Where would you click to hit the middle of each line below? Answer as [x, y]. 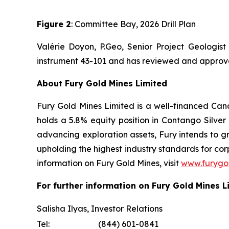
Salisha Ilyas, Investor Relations [100, 208]
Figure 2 [54, 24]
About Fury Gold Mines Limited [102, 83]
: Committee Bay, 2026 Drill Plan [133, 24]
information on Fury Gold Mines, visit [109, 163]
